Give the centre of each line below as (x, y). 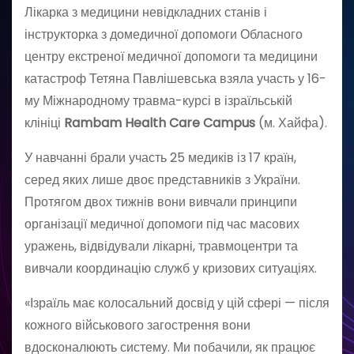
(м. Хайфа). (291, 123)
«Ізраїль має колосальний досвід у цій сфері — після (177, 303)
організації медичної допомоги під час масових (162, 224)
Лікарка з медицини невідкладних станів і (146, 13)
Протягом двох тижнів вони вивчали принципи (161, 202)
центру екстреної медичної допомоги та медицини (171, 57)
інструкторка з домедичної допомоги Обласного (164, 35)
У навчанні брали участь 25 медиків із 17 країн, (160, 158)
